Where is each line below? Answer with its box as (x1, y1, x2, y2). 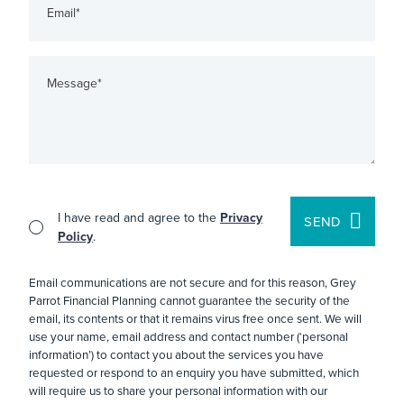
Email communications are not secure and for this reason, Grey (29, 273, 356, 291)
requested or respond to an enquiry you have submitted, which (29, 363, 359, 381)
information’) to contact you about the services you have (29, 345, 324, 363)
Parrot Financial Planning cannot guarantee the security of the (29, 291, 350, 309)
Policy (58, 227, 93, 246)
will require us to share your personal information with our (29, 381, 327, 399)
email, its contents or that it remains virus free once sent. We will (29, 309, 362, 327)
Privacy (220, 208, 262, 227)
